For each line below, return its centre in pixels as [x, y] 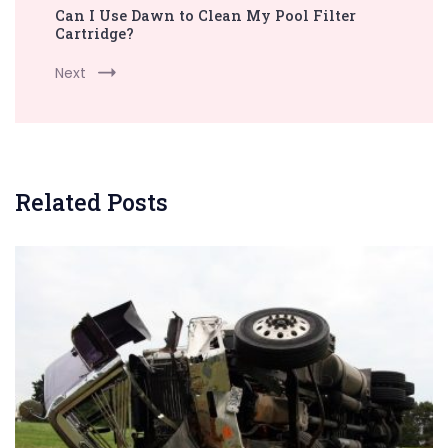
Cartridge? [94, 34]
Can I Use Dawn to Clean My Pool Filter [205, 16]
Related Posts [91, 202]
